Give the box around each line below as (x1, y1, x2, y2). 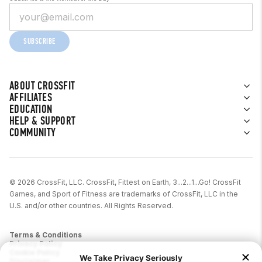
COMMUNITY (9, 126, 56, 139)
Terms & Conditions (9, 230, 82, 239)
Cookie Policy (9, 248, 60, 257)
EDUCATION (9, 102, 53, 116)
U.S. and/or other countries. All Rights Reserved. (9, 201, 173, 210)
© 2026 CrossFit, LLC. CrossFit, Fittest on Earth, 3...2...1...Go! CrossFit (9, 178, 241, 187)
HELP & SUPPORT (9, 114, 76, 127)
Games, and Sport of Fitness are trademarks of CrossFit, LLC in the (9, 189, 238, 198)
